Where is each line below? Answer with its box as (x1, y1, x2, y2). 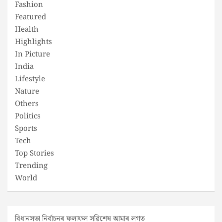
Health (15, 23, 39, 36)
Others (15, 98, 39, 110)
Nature (15, 85, 39, 98)
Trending (15, 160, 48, 172)
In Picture (15, 48, 50, 60)
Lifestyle (15, 73, 45, 85)
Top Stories (15, 147, 54, 160)
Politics (15, 110, 41, 122)
